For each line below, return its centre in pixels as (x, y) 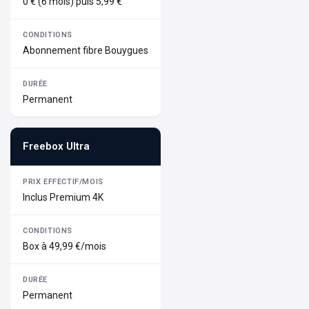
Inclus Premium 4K (63, 197)
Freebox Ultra (56, 146)
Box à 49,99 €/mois (64, 246)
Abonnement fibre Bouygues (86, 50)
